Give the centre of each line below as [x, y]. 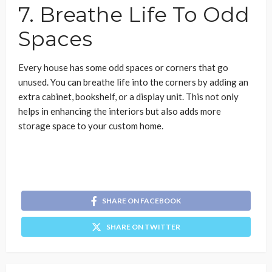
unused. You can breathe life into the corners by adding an [133, 82]
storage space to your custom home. [91, 126]
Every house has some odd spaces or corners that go [123, 68]
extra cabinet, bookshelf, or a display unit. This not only [128, 97]
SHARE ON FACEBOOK [141, 201]
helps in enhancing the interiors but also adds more [120, 111]
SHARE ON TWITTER [143, 227]
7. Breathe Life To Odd [134, 15]
